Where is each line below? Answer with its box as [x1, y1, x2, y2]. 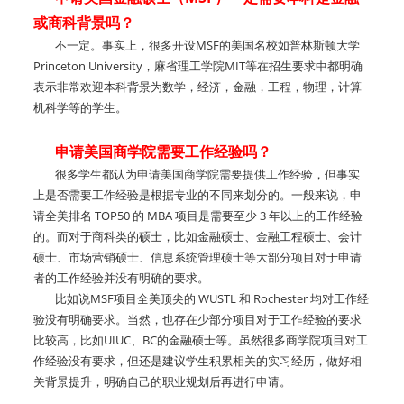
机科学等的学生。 [33, 99, 127, 115]
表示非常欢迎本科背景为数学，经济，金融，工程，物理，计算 [33, 78, 362, 95]
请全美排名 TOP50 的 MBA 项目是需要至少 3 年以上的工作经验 [33, 207, 363, 224]
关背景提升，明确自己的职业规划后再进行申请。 [33, 373, 291, 390]
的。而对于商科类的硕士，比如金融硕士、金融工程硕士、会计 [33, 228, 362, 244]
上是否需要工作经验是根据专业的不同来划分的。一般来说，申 [33, 187, 362, 203]
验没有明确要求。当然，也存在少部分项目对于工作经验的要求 [33, 311, 362, 327]
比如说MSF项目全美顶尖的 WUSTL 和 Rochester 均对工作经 [33, 290, 369, 307]
